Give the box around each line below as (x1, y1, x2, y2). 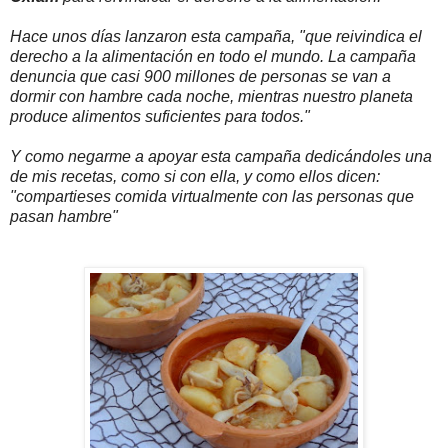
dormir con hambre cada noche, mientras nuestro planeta (10, 87, 413, 105)
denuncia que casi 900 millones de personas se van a (10, 67, 391, 85)
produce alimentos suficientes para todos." (10, 107, 310, 125)
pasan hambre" (10, 207, 118, 225)
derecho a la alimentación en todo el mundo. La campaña (10, 47, 416, 65)
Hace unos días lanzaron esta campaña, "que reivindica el (10, 27, 422, 45)
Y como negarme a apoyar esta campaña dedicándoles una (10, 147, 432, 165)
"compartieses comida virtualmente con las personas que (10, 187, 414, 205)
